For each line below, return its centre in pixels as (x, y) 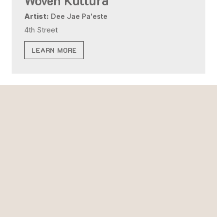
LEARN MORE (54, 50)
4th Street (41, 30)
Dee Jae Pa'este (78, 16)
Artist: (37, 16)
